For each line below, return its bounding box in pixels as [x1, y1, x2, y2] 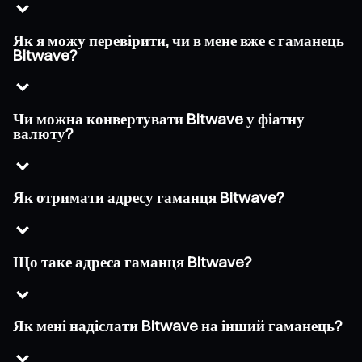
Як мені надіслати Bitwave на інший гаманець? [13, 317, 343, 336]
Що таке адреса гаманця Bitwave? [13, 252, 252, 271]
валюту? [13, 124, 74, 143]
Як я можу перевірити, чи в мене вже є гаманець [13, 31, 344, 50]
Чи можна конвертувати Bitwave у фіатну [13, 109, 305, 128]
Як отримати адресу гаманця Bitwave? [13, 188, 284, 208]
